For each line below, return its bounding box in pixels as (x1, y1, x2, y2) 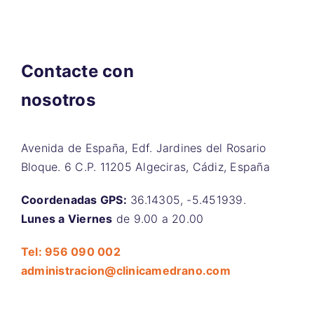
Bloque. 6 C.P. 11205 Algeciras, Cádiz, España (21, 160, 270, 175)
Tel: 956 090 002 (21, 245, 121, 259)
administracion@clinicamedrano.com (21, 264, 231, 278)
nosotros (21, 90, 95, 111)
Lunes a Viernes (21, 212, 113, 226)
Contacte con (21, 61, 134, 82)
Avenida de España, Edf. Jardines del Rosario (21, 141, 266, 156)
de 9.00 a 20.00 (112, 212, 204, 226)
